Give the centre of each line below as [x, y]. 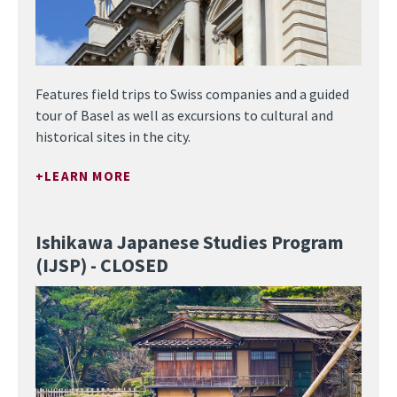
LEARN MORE [88, 176]
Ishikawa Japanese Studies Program [190, 242]
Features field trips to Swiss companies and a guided [192, 94]
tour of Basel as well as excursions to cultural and [184, 115]
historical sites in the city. [113, 136]
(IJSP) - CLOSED [102, 265]
